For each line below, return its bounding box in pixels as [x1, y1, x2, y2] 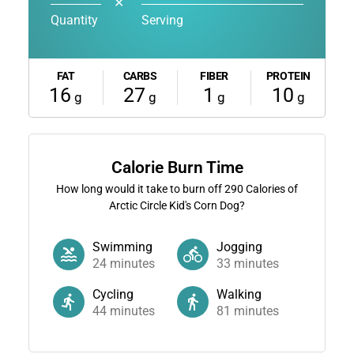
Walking [217, 286, 262, 302]
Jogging [217, 239, 262, 254]
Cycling [92, 286, 134, 302]
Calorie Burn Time [111, 157, 243, 177]
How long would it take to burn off [56, 182, 224, 195]
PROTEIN [265, 69, 311, 82]
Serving [141, 12, 183, 28]
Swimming [92, 239, 153, 254]
